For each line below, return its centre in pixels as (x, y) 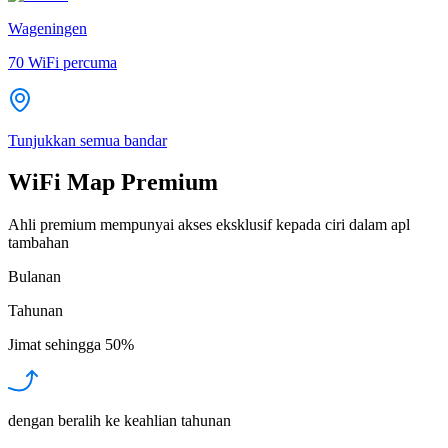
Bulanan (34, 277)
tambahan (38, 243)
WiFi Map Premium (113, 182)
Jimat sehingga (54, 345)
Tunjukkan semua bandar (87, 140)
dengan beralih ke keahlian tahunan (119, 421)
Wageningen (47, 28)
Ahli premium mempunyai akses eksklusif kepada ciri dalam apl (209, 225)
